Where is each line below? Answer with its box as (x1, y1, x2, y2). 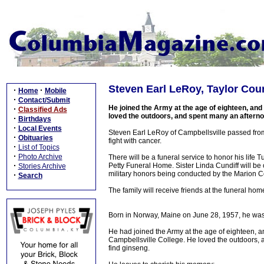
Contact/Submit (18, 96, 70, 104)
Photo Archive (18, 153, 62, 161)
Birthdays (18, 115, 51, 123)
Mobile (44, 87, 67, 95)
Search (18, 171, 42, 180)
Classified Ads (18, 105, 67, 114)
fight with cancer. (108, 137, 161, 145)
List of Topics (18, 143, 60, 151)
